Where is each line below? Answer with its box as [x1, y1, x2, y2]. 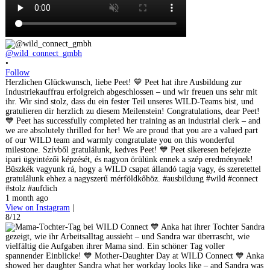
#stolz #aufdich [5, 183, 57, 193]
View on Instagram [5, 202, 70, 212]
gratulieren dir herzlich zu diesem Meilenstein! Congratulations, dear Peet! [5, 106, 260, 116]
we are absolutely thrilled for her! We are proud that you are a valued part [5, 125, 258, 135]
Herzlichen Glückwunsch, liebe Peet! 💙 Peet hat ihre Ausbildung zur [5, 77, 242, 87]
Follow [5, 67, 30, 77]
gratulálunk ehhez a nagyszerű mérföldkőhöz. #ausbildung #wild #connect [5, 174, 258, 183]
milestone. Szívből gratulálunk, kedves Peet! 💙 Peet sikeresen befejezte [5, 145, 251, 154]
